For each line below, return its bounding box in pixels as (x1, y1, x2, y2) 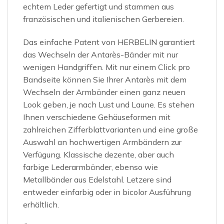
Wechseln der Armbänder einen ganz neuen (23, 86, 185, 97)
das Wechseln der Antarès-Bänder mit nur (23, 49, 178, 59)
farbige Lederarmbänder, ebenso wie (23, 161, 158, 172)
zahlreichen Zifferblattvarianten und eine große (23, 124, 198, 134)
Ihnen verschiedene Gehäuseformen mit (23, 111, 170, 122)
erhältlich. (23, 199, 59, 209)
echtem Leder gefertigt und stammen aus (23, 1, 174, 12)
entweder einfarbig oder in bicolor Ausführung (23, 186, 191, 197)
